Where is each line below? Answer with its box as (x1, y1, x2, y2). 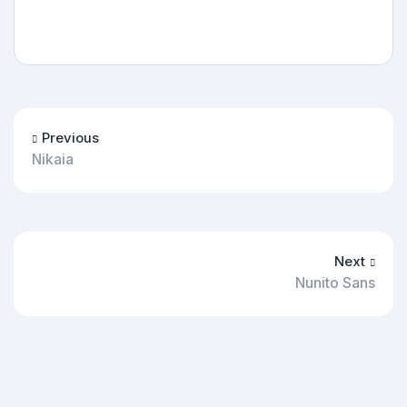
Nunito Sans (295, 273, 375, 292)
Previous (42, 129, 99, 146)
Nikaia (32, 150, 74, 168)
